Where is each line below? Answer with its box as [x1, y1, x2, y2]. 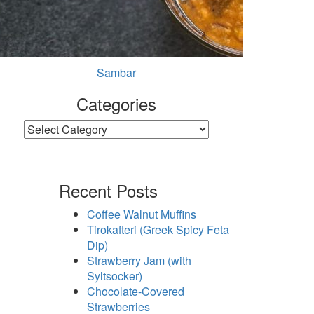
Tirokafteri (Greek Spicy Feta [86, 221, 229, 238]
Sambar [97, 64, 136, 81]
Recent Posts [58, 178, 158, 203]
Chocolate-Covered [86, 283, 184, 300]
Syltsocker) [86, 268, 142, 285]
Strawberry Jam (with [86, 252, 191, 269]
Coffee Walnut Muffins [86, 206, 196, 223]
